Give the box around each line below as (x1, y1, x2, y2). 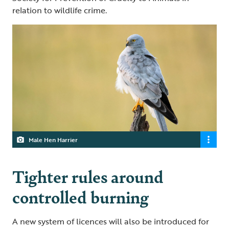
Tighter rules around (12, 164, 164, 189)
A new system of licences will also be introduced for (12, 215, 209, 228)
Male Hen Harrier (29, 135, 78, 145)
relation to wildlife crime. (12, 4, 107, 17)
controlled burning (12, 185, 149, 209)
